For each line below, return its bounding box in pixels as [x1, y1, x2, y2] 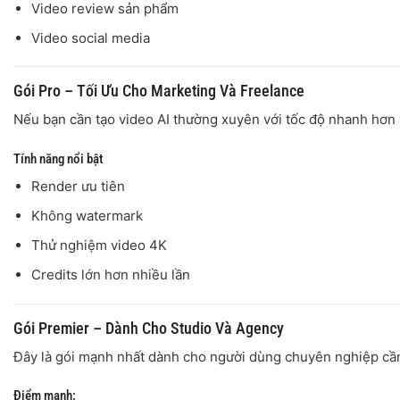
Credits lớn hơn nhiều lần [30, 266, 190, 284]
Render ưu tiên [30, 178, 125, 196]
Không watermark [30, 207, 143, 225]
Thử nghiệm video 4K [30, 237, 167, 254]
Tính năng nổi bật [13, 150, 104, 167]
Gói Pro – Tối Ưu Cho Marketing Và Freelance [13, 81, 304, 101]
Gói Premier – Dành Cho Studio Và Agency [13, 318, 284, 337]
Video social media [30, 29, 150, 46]
